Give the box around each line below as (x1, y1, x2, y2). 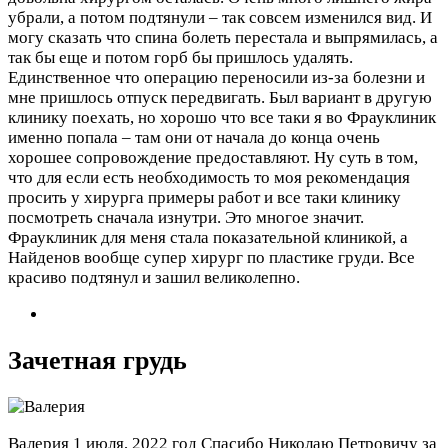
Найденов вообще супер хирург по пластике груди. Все (8, 248, 415, 268)
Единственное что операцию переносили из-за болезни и (8, 68, 425, 88)
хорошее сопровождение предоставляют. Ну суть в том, (8, 148, 418, 168)
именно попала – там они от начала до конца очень (8, 128, 380, 148)
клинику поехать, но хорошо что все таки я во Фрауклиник (8, 108, 436, 128)
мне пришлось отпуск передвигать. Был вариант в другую (8, 88, 432, 108)
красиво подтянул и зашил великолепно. (8, 268, 300, 288)
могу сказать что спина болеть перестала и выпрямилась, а (8, 28, 438, 48)
